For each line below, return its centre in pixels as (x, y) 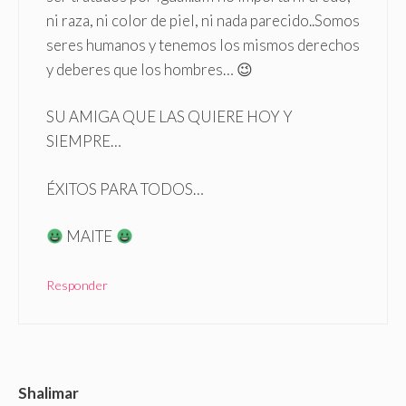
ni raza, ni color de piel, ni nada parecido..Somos (203, 20)
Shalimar (48, 393)
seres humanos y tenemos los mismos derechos (203, 44)
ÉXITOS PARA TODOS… (125, 188)
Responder (77, 285)
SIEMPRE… (84, 141)
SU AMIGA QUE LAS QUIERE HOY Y (169, 117)
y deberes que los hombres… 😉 (150, 69)
